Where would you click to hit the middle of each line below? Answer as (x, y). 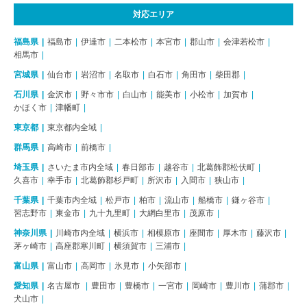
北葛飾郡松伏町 (226, 167)
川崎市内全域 (80, 233)
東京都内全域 (72, 127)
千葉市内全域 (72, 200)
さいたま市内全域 (80, 167)
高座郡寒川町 (80, 246)
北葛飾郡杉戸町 (110, 180)
